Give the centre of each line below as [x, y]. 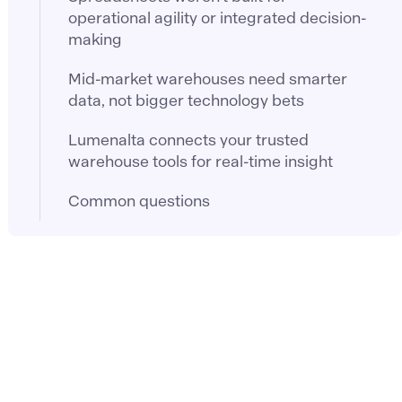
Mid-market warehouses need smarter [208, 79]
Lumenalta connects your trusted [189, 140]
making [96, 39]
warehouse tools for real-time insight [201, 161]
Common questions [140, 201]
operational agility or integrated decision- [218, 17]
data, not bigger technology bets [187, 100]
